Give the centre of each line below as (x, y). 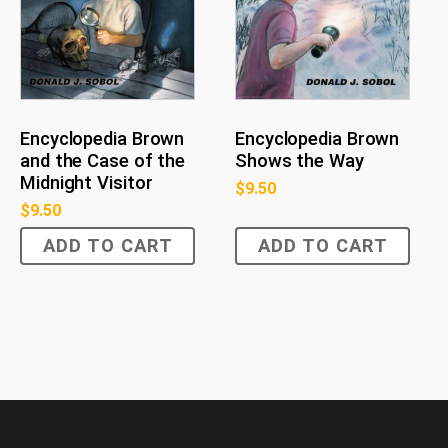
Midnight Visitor (86, 182)
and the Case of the (103, 160)
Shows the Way (299, 160)
